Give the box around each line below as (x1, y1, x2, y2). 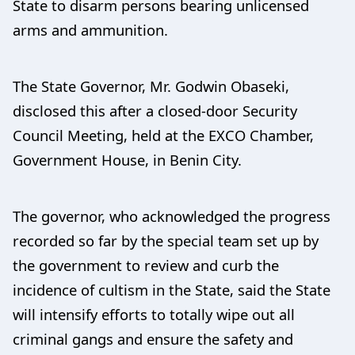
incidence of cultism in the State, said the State (13, 279, 330, 300)
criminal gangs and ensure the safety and (13, 328, 293, 349)
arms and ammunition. (13, 19, 168, 40)
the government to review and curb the (13, 254, 279, 275)
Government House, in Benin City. (13, 149, 242, 170)
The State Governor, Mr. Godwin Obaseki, (13, 75, 289, 96)
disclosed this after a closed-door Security (13, 100, 297, 120)
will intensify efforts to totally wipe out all (13, 303, 295, 324)
